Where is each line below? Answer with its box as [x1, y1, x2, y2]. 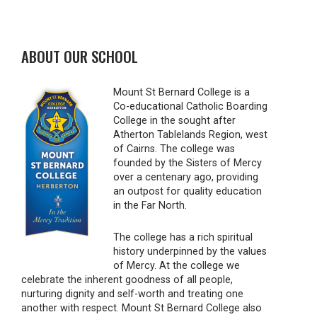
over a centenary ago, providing [113, 171, 258, 183]
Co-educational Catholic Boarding [113, 100, 267, 113]
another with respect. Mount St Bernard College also [21, 301, 262, 314]
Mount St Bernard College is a [113, 86, 250, 98]
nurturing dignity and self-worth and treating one [21, 287, 243, 300]
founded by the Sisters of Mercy [113, 156, 262, 169]
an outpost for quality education [113, 185, 262, 197]
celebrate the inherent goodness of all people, [21, 273, 233, 286]
